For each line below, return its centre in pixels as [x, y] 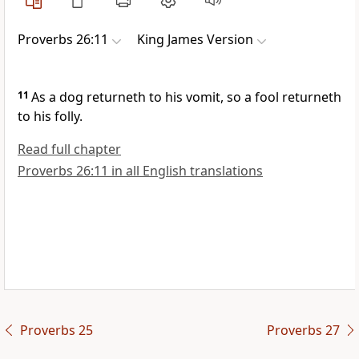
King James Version [195, 40]
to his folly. [50, 117]
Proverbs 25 [56, 331]
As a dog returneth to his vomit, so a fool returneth [186, 97]
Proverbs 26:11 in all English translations [140, 171]
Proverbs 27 [303, 331]
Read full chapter [69, 149]
